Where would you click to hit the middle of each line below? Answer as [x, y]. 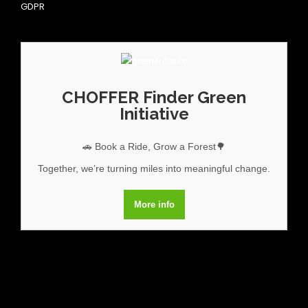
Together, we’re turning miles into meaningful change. [154, 168]
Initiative [154, 114]
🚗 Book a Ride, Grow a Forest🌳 [154, 146]
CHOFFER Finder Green [154, 97]
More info [154, 205]
